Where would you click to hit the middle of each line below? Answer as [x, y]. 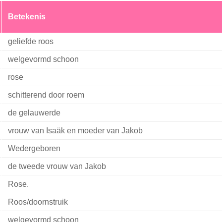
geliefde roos [30, 42]
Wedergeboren [34, 149]
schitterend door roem [46, 95]
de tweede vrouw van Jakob [57, 166]
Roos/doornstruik [38, 202]
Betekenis [27, 17]
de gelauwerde [34, 113]
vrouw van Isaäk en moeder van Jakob [75, 131]
